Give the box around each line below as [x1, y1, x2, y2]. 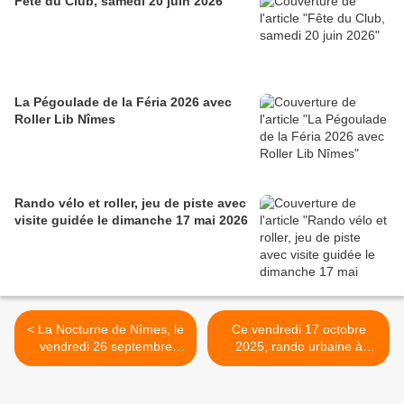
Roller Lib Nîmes [14, 111, 115, 126]
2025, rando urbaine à [234, 338, 363, 353]
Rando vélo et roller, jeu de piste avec [14, 195, 246, 210]
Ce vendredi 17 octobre [231, 321, 366, 336]
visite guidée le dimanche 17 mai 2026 [14, 212, 248, 227]
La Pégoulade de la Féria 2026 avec [14, 94, 232, 109]
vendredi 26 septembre [39, 338, 172, 353]
